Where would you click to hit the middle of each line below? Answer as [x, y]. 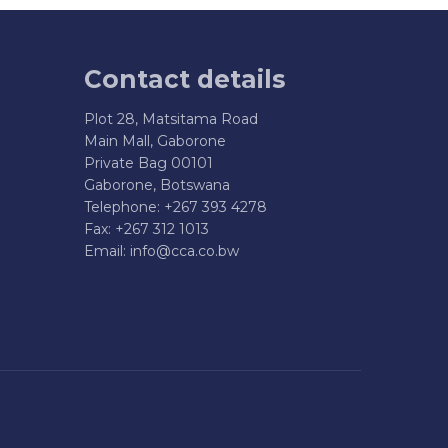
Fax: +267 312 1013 [146, 228]
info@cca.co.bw [184, 250]
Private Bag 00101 [148, 162]
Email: [106, 250]
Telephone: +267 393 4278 [175, 206]
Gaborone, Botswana [156, 184]
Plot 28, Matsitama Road [170, 118]
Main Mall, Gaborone [154, 140]
